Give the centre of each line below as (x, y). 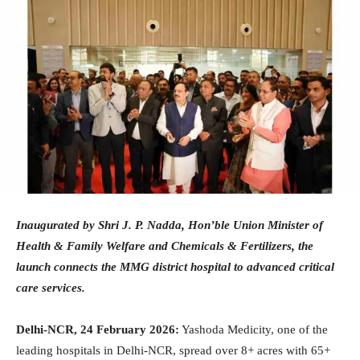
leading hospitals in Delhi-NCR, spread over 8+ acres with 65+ (173, 351)
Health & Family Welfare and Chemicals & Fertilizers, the (165, 246)
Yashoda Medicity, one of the (254, 330)
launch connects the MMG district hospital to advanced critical (175, 267)
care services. (51, 288)
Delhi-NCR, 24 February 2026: (98, 330)
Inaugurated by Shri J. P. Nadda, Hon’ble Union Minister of (170, 225)
